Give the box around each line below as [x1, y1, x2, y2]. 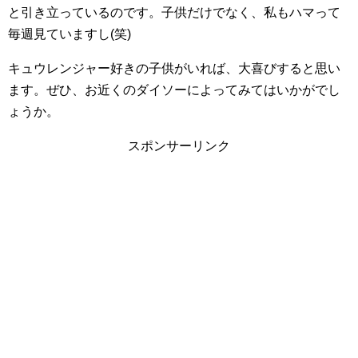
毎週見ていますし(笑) [8, 26, 131, 41]
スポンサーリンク [128, 138, 230, 153]
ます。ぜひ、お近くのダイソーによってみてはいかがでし [8, 82, 340, 97]
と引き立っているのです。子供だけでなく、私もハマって [8, 5, 340, 19]
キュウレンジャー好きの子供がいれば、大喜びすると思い [8, 61, 340, 75]
